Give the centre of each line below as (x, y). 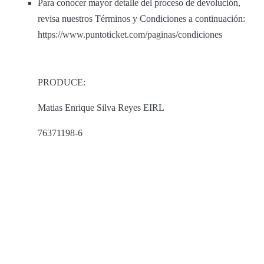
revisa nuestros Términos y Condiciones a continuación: (141, 19)
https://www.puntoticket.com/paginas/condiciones (130, 35)
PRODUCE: (62, 82)
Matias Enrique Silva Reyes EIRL (101, 108)
